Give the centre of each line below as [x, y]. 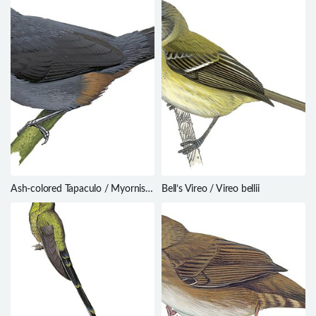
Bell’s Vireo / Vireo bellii [211, 189]
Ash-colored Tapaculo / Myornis [78, 189]
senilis [23, 201]
